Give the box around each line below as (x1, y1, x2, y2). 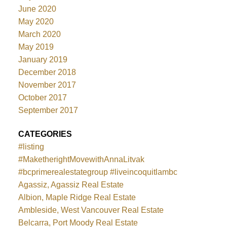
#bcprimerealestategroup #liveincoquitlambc (18, 168, 177, 177)
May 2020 (18, 17, 54, 26)
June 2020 (18, 4, 56, 13)
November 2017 (18, 80, 76, 89)
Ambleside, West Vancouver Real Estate (18, 206, 164, 215)
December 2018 (18, 67, 76, 77)
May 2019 (18, 42, 54, 51)
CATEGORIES (18, 130, 72, 139)
